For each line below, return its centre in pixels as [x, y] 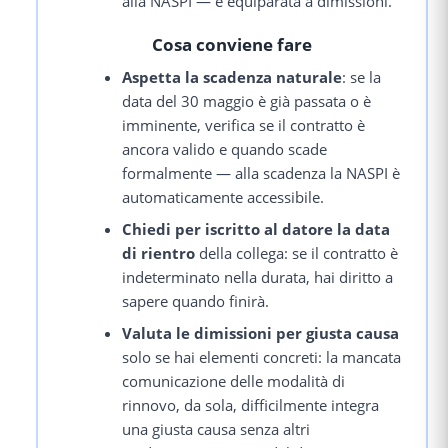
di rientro [159, 253]
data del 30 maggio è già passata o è [247, 101]
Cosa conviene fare [232, 44]
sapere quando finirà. [196, 301]
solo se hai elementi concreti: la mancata [262, 357]
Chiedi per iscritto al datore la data [256, 229]
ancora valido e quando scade [225, 149]
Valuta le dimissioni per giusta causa [261, 333]
